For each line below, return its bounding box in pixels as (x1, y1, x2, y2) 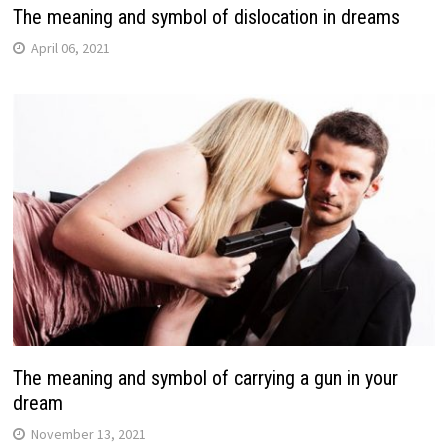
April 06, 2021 (30, 39, 110, 58)
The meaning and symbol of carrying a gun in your (12, 365, 398, 390)
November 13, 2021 (30, 424, 146, 443)
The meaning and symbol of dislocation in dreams (12, 5, 400, 30)
